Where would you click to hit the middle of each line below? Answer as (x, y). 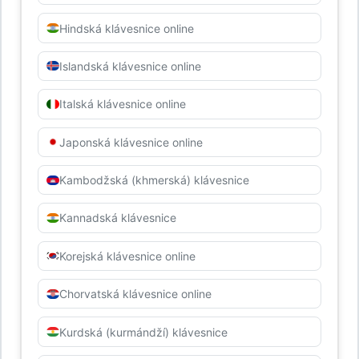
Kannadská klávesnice (117, 218)
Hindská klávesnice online (126, 28)
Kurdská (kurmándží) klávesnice (143, 332)
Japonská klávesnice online (131, 142)
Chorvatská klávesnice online (135, 294)
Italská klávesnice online (122, 104)
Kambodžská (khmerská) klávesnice (154, 180)
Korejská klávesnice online (127, 256)
